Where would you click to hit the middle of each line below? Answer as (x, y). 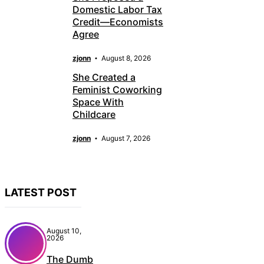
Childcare (94, 114)
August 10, (64, 230)
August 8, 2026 (126, 58)
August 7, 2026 (126, 138)
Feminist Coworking (117, 89)
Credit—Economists (118, 22)
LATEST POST (41, 192)
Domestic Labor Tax (117, 10)
